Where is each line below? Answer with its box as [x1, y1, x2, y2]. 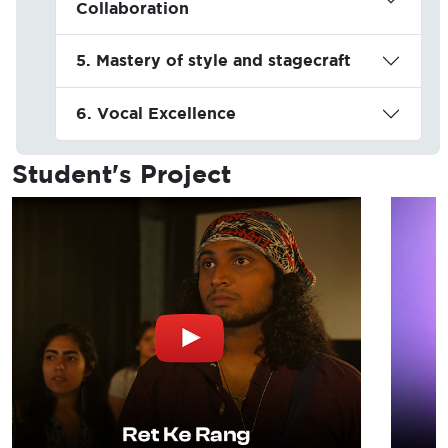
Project [140, 158, 231, 188]
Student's [12, 158, 140, 188]
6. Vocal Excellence [75, 104, 236, 123]
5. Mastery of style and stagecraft [75, 51, 351, 70]
